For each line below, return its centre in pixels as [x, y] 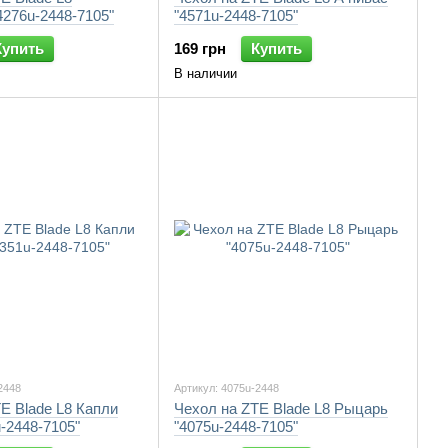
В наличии [205, 73]
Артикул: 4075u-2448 [226, 388]
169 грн [200, 48]
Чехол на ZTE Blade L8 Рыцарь [281, 408]
